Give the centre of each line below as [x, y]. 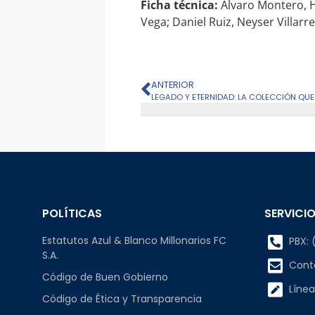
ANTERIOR [173, 84]
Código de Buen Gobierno [105, 277]
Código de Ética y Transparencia [122, 298]
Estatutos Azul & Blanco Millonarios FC [134, 240]
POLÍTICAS [72, 213]
